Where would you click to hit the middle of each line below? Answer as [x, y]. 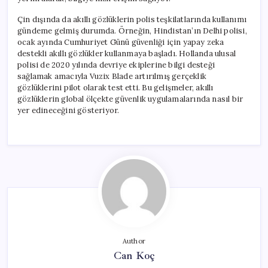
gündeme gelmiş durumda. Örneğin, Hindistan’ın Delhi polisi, [132, 31]
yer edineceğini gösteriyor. [68, 110]
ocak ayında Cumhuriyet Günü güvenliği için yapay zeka [121, 42]
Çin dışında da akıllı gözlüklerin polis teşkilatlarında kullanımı [132, 19]
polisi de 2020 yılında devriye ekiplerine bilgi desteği [116, 65]
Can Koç [134, 255]
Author [134, 241]
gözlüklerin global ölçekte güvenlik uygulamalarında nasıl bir [130, 99]
